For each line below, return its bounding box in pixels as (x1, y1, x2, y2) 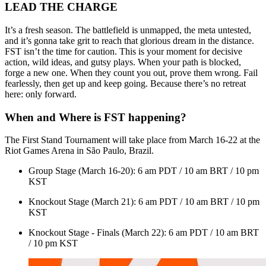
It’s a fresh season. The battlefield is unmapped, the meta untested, (5, 24, 251, 35)
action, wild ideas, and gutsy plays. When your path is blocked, (5, 56, 241, 67)
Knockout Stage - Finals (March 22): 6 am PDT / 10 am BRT (28, 227, 259, 238)
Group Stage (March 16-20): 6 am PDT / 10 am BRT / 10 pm (28, 166, 259, 176)
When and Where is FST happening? (5, 110, 186, 123)
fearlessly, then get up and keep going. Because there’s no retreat (5, 78, 246, 88)
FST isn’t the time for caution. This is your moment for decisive (5, 46, 242, 56)
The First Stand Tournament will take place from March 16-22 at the (5, 135, 260, 145)
